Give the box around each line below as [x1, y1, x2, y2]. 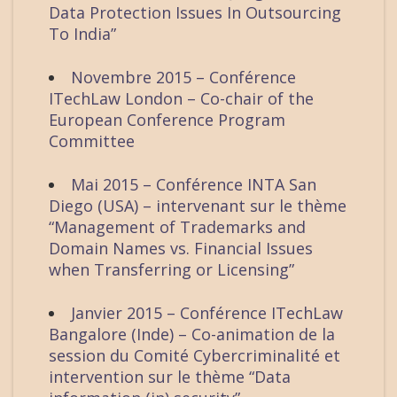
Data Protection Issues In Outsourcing [49, 2, 341, 24]
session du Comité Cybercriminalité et [49, 345, 340, 367]
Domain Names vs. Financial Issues [49, 237, 313, 260]
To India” [49, 23, 116, 45]
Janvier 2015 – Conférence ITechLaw [71, 302, 343, 324]
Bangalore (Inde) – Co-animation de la [49, 323, 335, 346]
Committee [49, 130, 135, 152]
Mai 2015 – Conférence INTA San [71, 174, 316, 196]
